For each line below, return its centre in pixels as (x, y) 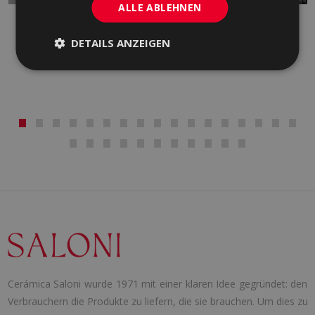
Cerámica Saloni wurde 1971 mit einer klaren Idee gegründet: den (157, 283)
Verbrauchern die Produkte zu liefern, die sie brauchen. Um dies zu (157, 301)
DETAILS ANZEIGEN (121, 43)
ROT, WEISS (40, 39)
